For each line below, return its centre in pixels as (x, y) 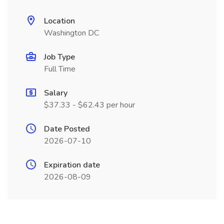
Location (59, 21)
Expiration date (72, 165)
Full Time (60, 69)
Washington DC (71, 33)
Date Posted (67, 129)
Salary (56, 93)
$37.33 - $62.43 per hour (89, 105)
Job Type (59, 57)
